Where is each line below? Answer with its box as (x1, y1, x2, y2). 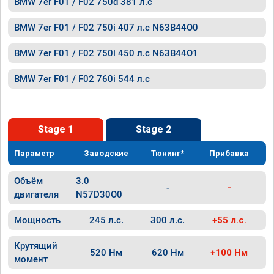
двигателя (14, 189, 59, 200)
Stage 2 (136, 124, 171, 135)
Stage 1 (38, 124, 73, 135)
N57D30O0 (75, 189, 122, 200)
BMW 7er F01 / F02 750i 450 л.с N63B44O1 (14, 48, 198, 59)
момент (14, 254, 48, 265)
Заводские (84, 149, 129, 158)
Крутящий (14, 240, 57, 251)
